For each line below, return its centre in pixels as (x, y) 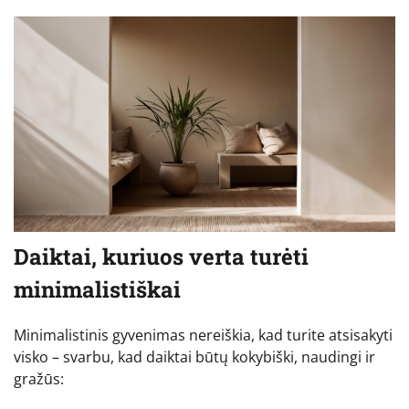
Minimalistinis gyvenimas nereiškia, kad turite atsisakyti (203, 336)
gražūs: (39, 379)
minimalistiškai (97, 290)
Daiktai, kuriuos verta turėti (161, 257)
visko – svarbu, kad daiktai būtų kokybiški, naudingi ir (194, 357)
